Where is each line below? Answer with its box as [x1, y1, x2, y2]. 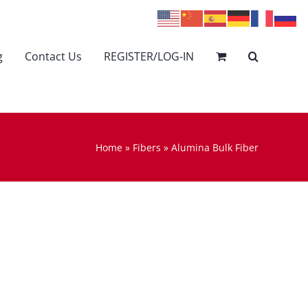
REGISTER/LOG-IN [104, 48, 194, 64]
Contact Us [25, 48, 82, 64]
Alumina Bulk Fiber [171, 140, 258, 154]
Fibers [133, 140, 161, 154]
